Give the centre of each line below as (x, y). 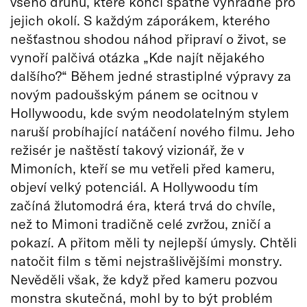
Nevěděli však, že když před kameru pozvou (144, 279)
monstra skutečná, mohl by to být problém (142, 297)
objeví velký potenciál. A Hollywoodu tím (134, 186)
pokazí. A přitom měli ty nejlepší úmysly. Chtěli (153, 242)
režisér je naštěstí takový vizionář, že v (127, 149)
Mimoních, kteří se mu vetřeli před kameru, (143, 168)
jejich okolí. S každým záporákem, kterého (140, 20)
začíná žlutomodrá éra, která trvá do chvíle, (143, 205)
